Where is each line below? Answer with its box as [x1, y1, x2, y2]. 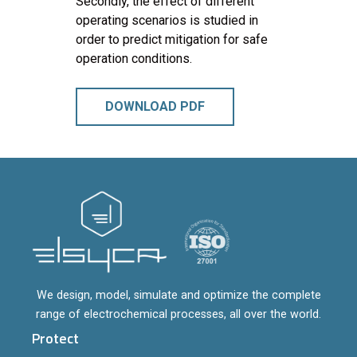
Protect [32, 328, 79, 350]
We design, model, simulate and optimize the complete [36, 288, 321, 303]
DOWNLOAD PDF [105, 98, 205, 114]
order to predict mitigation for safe [76, 31, 268, 47]
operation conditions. [76, 50, 192, 66]
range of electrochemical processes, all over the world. [36, 308, 321, 322]
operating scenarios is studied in [76, 12, 258, 28]
